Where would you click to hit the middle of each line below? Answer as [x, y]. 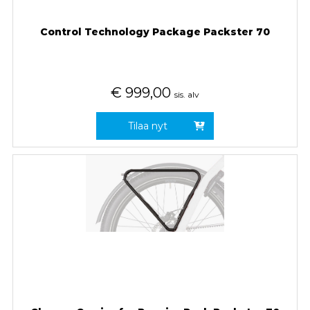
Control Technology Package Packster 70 [155, 31]
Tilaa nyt [148, 126]
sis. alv [186, 94]
